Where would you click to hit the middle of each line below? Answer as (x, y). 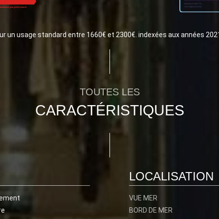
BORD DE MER (151, 210)
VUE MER (143, 198)
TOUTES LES (109, 92)
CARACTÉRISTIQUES (109, 110)
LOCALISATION (171, 176)
